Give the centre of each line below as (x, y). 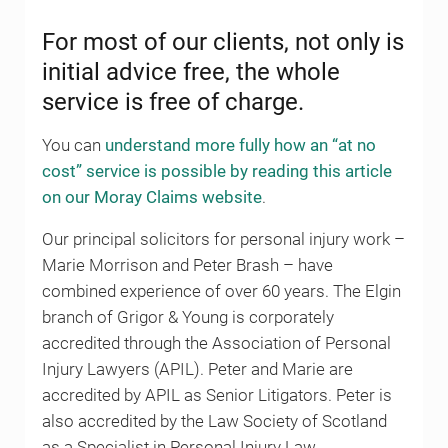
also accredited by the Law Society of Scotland (214, 421)
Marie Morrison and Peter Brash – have (187, 265)
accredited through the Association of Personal (216, 343)
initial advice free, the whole (190, 71)
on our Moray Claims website (151, 197)
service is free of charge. (172, 101)
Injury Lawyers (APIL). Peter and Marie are (197, 369)
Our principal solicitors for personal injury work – (223, 239)
